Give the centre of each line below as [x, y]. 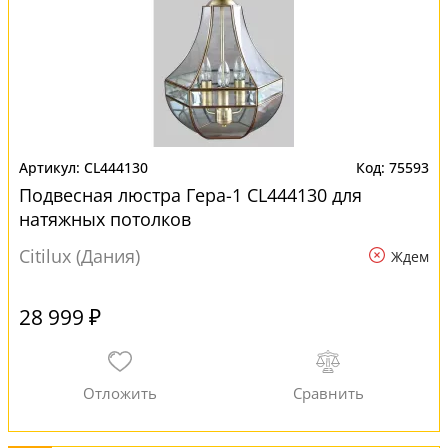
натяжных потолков [105, 219]
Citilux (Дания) [79, 256]
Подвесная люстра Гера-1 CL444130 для [190, 195]
